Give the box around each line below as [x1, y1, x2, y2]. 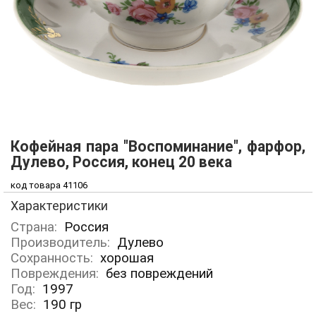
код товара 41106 [11, 180, 87, 190]
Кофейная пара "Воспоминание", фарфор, [11, 138, 305, 155]
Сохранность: [11, 250, 100, 266]
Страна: [11, 219, 64, 235]
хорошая [100, 250, 154, 266]
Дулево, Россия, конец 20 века [11, 153, 232, 171]
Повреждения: [11, 266, 106, 281]
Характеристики [11, 198, 108, 213]
